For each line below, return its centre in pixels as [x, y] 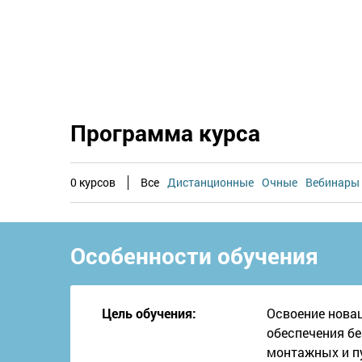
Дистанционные [210, 182]
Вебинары [333, 182]
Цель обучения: [149, 313]
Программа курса [165, 133]
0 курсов [93, 182]
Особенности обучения [194, 255]
